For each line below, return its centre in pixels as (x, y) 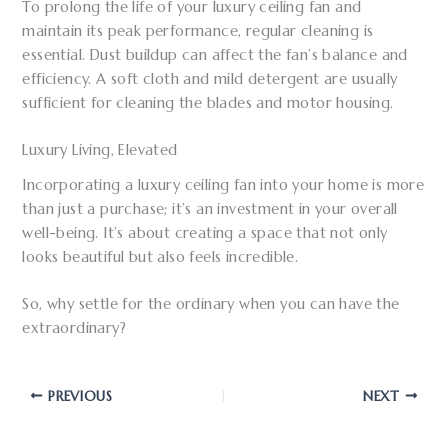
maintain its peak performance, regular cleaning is (198, 31)
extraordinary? (74, 327)
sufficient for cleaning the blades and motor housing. (208, 103)
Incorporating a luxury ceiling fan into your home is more (223, 184)
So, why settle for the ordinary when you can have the (211, 303)
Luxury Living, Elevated (100, 150)
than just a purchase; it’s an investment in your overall (210, 208)
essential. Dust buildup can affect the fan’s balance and (215, 55)
